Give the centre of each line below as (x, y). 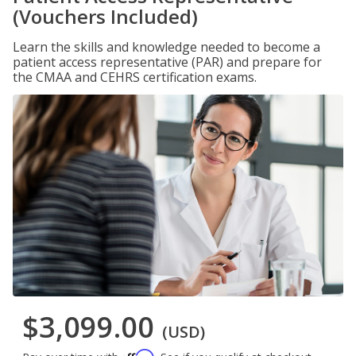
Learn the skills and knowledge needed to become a (166, 47)
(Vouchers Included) (105, 16)
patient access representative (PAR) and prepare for (167, 62)
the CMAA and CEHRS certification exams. (135, 77)
